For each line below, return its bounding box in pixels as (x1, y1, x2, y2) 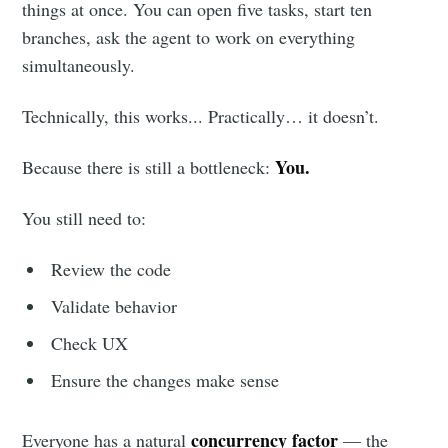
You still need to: (22, 206, 147, 231)
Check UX (51, 331, 129, 356)
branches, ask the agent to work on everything (22, 25, 356, 50)
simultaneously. (22, 53, 136, 78)
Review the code (51, 257, 172, 282)
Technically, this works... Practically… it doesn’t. (22, 104, 380, 129)
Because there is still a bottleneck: (22, 155, 276, 180)
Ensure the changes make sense (51, 368, 280, 393)
